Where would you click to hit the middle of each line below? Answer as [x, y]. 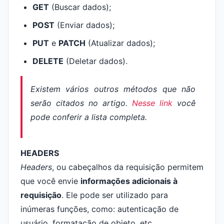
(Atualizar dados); [120, 43]
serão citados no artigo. [81, 103]
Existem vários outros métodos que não [113, 89]
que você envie [50, 181]
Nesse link [152, 103]
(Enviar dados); [84, 25]
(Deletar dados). [95, 61]
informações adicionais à [129, 181]
